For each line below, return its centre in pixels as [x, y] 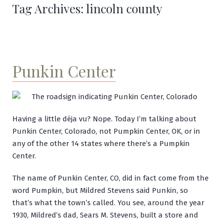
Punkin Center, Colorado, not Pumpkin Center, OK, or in [106, 131]
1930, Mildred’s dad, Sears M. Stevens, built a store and [105, 215]
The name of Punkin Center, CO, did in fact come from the [110, 178]
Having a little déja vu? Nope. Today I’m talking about [104, 119]
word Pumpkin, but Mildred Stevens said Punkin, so [100, 190]
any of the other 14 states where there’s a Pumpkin [101, 143]
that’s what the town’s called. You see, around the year [108, 203]
